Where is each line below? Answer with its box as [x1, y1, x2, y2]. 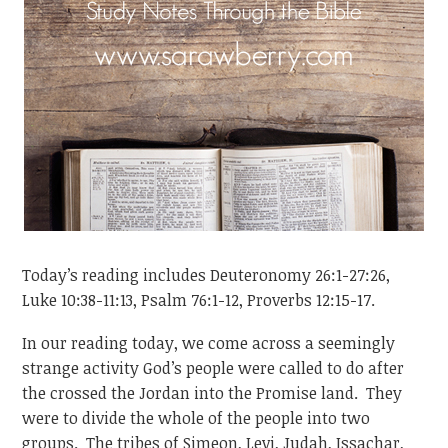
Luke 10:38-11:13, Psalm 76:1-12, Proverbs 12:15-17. [22, 289, 376, 312]
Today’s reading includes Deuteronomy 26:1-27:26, [22, 264, 391, 287]
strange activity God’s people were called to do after [22, 356, 405, 379]
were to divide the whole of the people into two [22, 406, 371, 429]
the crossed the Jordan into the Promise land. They [22, 381, 403, 404]
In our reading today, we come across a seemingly [22, 331, 396, 354]
